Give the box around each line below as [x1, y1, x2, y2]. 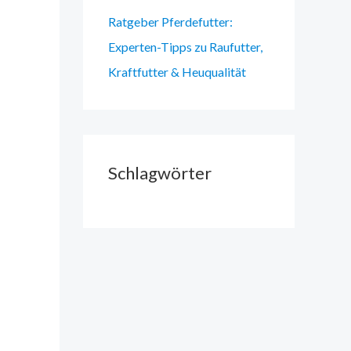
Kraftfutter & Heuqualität [108, 64, 246, 80]
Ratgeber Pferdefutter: [108, 14, 233, 30]
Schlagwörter [108, 162, 212, 184]
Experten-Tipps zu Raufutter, [108, 39, 262, 55]
